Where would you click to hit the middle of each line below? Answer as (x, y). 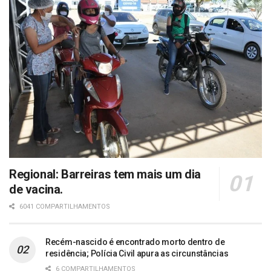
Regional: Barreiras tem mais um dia (105, 174)
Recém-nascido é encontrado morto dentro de (135, 242)
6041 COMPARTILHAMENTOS (64, 206)
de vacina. (36, 189)
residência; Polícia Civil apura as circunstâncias (137, 253)
